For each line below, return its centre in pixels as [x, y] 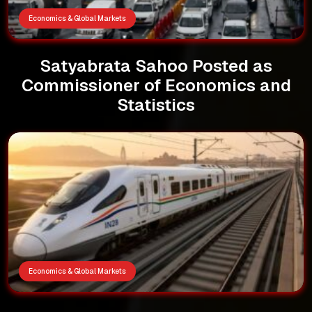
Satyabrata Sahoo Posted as [156, 65]
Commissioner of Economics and [156, 85]
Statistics [156, 104]
